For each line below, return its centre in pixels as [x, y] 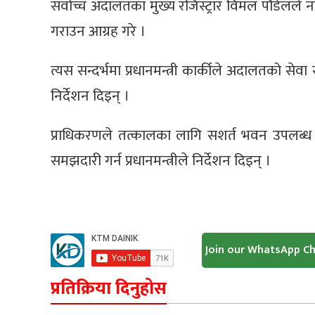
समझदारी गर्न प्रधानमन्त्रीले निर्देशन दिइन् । [161, 160]
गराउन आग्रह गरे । [98, 31]
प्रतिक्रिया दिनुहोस [109, 288]
